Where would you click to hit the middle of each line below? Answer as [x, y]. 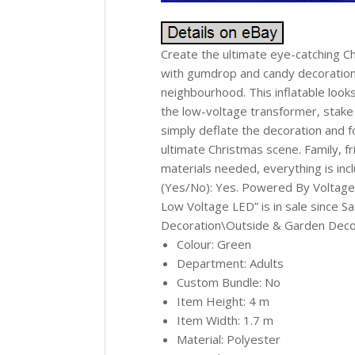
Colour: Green [214, 244]
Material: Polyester [229, 339]
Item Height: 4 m [223, 301]
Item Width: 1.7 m [225, 320]
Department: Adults [230, 263]
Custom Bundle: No [229, 282]
